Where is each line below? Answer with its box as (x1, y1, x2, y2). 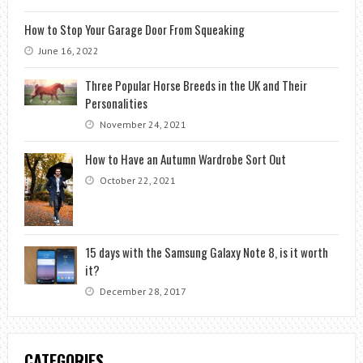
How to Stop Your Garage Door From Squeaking (23, 19, 245, 38)
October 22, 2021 (96, 173, 176, 186)
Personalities (84, 93, 147, 112)
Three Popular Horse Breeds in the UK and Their (84, 75, 307, 94)
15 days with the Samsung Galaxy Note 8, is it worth (84, 242, 328, 261)
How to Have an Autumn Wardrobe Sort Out (84, 149, 286, 168)
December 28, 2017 (96, 284, 186, 297)
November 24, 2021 (96, 117, 186, 130)
